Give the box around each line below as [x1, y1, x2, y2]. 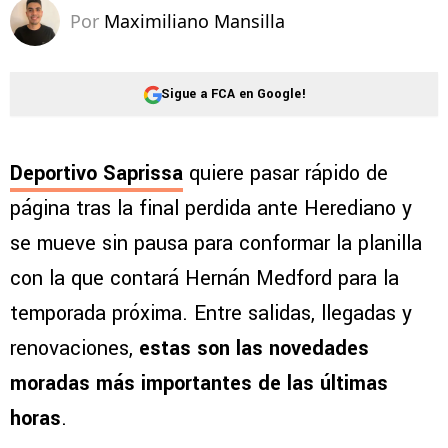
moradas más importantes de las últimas [10, 369, 388, 399]
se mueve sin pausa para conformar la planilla [10, 229, 422, 259]
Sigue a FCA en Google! [160, 84, 306, 103]
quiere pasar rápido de [183, 159, 388, 189]
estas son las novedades [139, 334, 369, 364]
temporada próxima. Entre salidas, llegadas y [10, 299, 412, 329]
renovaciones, [10, 334, 139, 364]
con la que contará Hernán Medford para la [10, 264, 399, 294]
